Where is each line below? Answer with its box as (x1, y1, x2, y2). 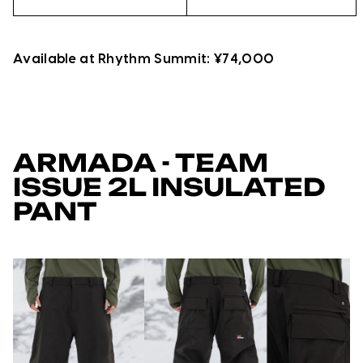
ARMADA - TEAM (13, 147, 268, 178)
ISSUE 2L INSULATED (13, 172, 326, 203)
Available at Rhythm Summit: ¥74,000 (13, 52, 275, 66)
